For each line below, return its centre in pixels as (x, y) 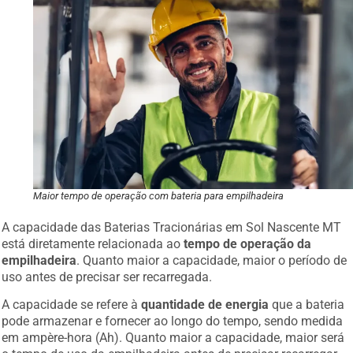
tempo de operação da (248, 241)
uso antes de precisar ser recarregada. (107, 274)
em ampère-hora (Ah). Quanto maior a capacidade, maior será (173, 336)
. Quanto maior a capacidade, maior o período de (212, 258)
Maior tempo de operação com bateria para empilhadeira (159, 193)
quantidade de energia (205, 303)
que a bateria (307, 303)
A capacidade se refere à (72, 303)
